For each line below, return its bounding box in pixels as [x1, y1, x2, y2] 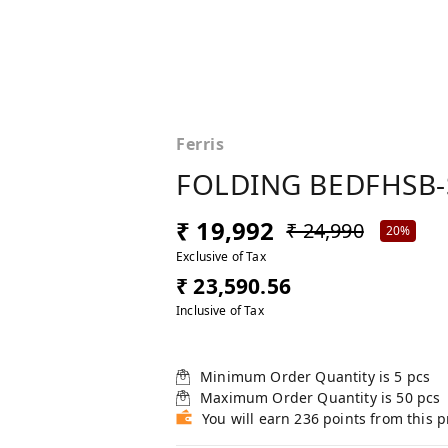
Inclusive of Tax [176, 302, 264, 320]
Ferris [176, 133, 225, 156]
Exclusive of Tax [176, 248, 266, 266]
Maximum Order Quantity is [200, 388, 397, 408]
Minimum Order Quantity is [200, 367, 395, 387]
